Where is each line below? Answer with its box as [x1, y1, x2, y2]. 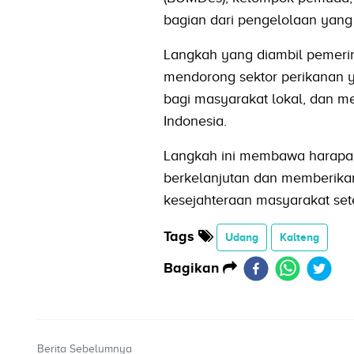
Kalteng [279, 230, 319, 243]
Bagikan [163, 259, 223, 276]
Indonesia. [163, 112, 227, 129]
